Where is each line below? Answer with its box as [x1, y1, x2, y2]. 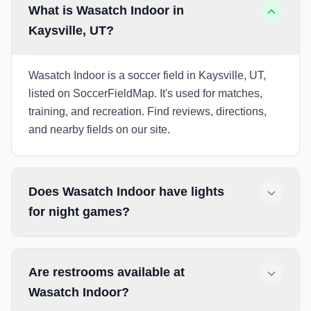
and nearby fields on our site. [28, 124, 170, 135]
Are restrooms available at [28, 265, 185, 279]
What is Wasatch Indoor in [28, 3, 184, 17]
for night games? [28, 205, 130, 219]
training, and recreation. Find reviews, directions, [28, 106, 267, 117]
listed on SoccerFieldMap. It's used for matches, [28, 87, 262, 99]
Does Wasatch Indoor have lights [28, 185, 224, 199]
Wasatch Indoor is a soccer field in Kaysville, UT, [28, 69, 266, 81]
